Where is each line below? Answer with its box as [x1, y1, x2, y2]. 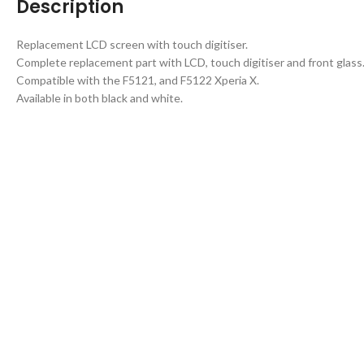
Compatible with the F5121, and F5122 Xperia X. [16, 73, 259, 87]
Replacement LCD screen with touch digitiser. [16, 37, 248, 51]
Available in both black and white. [16, 91, 183, 105]
